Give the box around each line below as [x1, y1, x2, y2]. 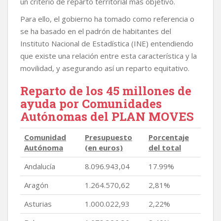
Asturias [24, 199, 52, 209]
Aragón [24, 180, 48, 190]
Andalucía [24, 161, 55, 171]
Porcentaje [148, 132, 189, 142]
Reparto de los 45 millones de [20, 83, 191, 99]
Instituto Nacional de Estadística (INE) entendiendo [20, 38, 193, 48]
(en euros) [85, 143, 123, 152]
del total [148, 143, 181, 152]
